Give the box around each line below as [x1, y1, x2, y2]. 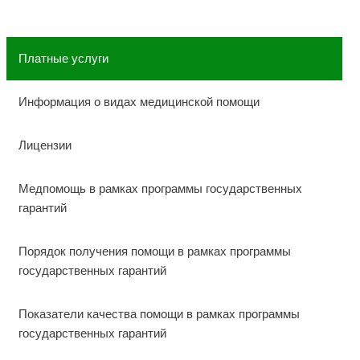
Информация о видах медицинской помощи [18, 95, 260, 109]
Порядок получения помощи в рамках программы [18, 244, 291, 259]
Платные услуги [18, 51, 108, 66]
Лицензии [18, 138, 72, 153]
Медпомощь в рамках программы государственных [18, 182, 302, 196]
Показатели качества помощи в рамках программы [18, 307, 300, 321]
